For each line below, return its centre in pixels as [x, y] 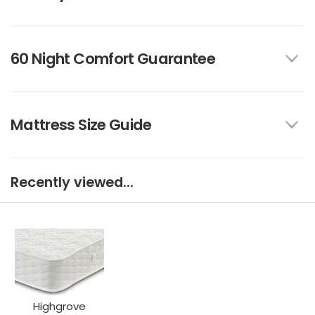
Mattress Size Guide [81, 124]
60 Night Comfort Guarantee [113, 58]
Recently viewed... [72, 182]
